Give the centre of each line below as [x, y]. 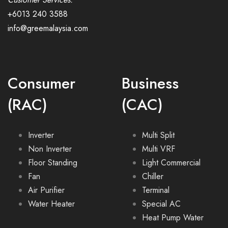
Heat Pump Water [173, 218]
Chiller [153, 176]
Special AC [161, 204]
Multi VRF [159, 149]
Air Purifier [46, 190]
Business [150, 83]
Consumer [41, 83]
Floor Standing [53, 163]
